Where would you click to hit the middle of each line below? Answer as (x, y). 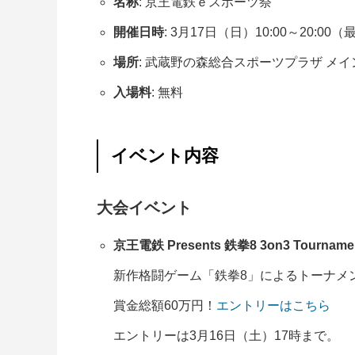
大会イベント (144, 208)
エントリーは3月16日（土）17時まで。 (226, 336)
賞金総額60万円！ (164, 305)
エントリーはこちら (273, 305)
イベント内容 (165, 156)
